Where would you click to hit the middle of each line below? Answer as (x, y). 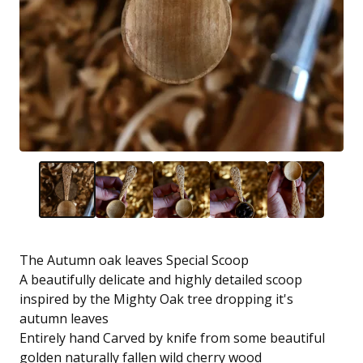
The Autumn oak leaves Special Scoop (134, 261)
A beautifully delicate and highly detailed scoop (161, 280)
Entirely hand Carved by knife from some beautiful (172, 338)
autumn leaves (64, 319)
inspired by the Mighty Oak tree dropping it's (156, 299)
